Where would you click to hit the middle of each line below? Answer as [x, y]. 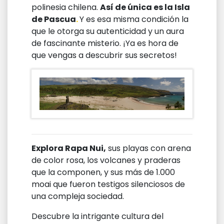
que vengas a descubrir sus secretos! [104, 55]
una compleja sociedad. [78, 196]
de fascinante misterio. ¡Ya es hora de [105, 43]
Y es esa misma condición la [134, 19]
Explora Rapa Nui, [69, 148]
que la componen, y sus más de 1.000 [103, 172]
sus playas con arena [148, 148]
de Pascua [54, 19]
